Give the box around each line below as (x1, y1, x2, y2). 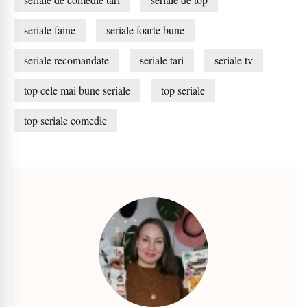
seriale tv (214, 53, 253, 68)
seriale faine (24, 23, 75, 38)
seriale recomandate (24, 53, 109, 68)
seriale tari (140, 53, 184, 68)
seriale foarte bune (106, 23, 184, 38)
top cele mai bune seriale (24, 83, 130, 98)
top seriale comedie (24, 113, 107, 128)
